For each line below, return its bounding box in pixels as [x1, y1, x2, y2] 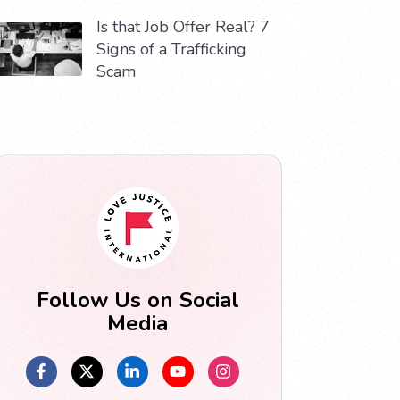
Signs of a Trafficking [96, 37, 246, 60]
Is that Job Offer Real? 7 [96, 15, 270, 37]
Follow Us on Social [36, 285, 239, 314]
